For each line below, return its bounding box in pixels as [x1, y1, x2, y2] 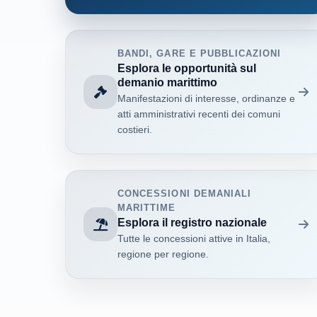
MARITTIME [117, 202, 176, 213]
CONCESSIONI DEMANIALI [117, 188, 251, 199]
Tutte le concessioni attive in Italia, [117, 233, 271, 245]
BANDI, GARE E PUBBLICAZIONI [117, 47, 282, 59]
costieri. [117, 124, 153, 136]
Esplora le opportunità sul [117, 61, 257, 74]
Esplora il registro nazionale [117, 215, 267, 229]
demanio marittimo [117, 75, 218, 88]
